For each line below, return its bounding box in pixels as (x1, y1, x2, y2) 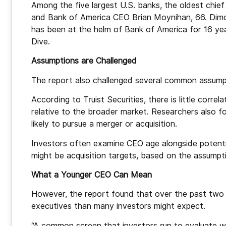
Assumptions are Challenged (31, 56, 137, 66)
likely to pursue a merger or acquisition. (31, 119, 177, 129)
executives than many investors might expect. (31, 201, 205, 211)
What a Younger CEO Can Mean (31, 170, 152, 180)
